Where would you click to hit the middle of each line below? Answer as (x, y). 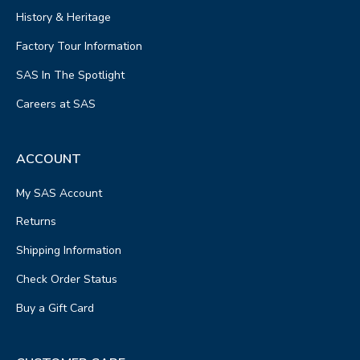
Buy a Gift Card (55, 308)
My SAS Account (59, 193)
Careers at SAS (56, 104)
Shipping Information (69, 251)
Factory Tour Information (79, 47)
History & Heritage (63, 18)
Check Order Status (67, 279)
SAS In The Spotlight (70, 76)
